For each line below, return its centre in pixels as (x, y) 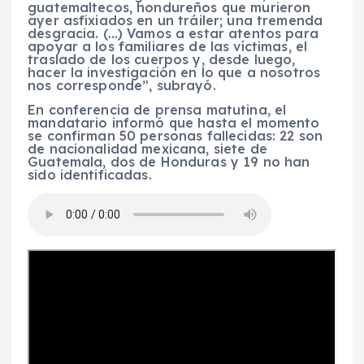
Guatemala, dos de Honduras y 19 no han (169, 161)
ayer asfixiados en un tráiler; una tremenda (175, 20)
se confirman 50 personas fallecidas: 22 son (175, 135)
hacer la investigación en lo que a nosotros (174, 72)
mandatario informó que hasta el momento (174, 122)
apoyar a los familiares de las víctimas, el (168, 46)
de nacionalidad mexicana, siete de (147, 148)
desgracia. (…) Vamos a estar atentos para (173, 33)
